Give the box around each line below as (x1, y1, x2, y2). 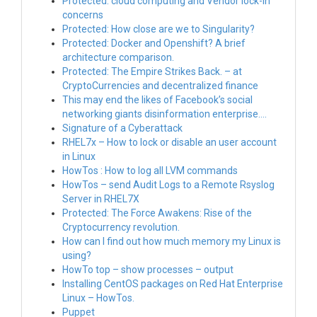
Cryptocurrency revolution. (62, 221, 180, 233)
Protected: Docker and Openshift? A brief (62, 38, 246, 49)
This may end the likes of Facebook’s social (62, 94, 253, 105)
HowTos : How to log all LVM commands (62, 165, 238, 176)
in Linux (62, 151, 96, 162)
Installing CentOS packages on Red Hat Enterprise (62, 278, 283, 289)
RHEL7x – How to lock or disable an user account (62, 137, 277, 148)
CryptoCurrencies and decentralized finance (62, 80, 258, 91)
